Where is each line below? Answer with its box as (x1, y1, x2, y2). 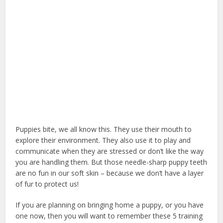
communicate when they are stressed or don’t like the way (15, 146, 204, 156)
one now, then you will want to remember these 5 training (15, 211, 203, 221)
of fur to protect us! (15, 179, 81, 189)
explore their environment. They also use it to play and (15, 135, 191, 145)
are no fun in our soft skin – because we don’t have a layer (15, 168, 204, 178)
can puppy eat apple (81, 179, 146, 189)
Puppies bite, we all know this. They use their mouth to (15, 124, 192, 134)
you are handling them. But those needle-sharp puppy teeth (15, 157, 208, 167)
